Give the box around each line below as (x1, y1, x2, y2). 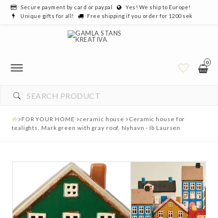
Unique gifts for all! (20, 13, 74, 19)
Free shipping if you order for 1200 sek (87, 13, 193, 19)
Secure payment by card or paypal (20, 4, 112, 10)
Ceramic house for (129, 115, 185, 123)
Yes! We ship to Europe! (126, 4, 191, 10)
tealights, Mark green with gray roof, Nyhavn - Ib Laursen (12, 124, 181, 131)
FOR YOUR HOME (21, 115, 75, 123)
